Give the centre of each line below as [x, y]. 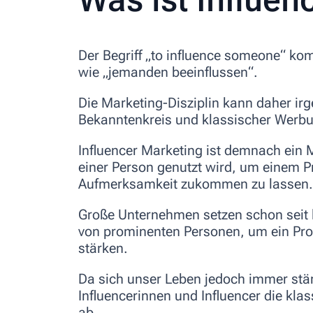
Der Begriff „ [115, 56]
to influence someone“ [220, 56]
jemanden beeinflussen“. [183, 72]
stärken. [103, 248]
